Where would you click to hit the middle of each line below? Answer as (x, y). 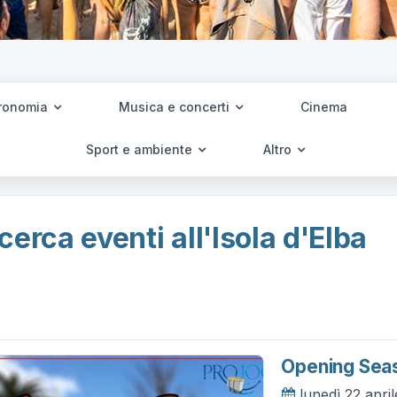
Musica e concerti (175, 107)
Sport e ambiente (141, 149)
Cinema (323, 107)
